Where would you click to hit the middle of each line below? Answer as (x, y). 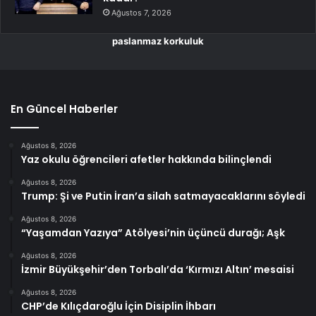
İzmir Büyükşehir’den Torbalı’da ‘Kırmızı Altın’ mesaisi (158, 269)
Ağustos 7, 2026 (141, 12)
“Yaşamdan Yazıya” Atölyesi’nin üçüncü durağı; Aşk (153, 232)
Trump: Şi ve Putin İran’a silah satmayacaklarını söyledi (163, 196)
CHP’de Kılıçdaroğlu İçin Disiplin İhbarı (119, 306)
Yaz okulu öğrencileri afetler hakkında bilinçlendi (146, 159)
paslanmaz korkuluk (158, 41)
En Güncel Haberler (64, 109)
